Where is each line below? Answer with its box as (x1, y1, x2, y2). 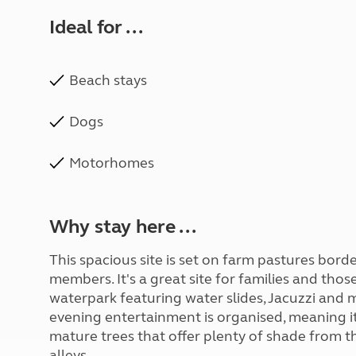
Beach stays (69, 72, 147, 89)
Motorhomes (69, 154, 154, 172)
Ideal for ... (49, 16, 143, 39)
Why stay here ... (49, 215, 196, 238)
